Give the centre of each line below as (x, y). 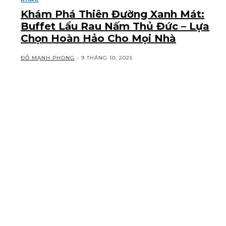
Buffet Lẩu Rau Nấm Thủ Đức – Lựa (115, 26)
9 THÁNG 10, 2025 (107, 58)
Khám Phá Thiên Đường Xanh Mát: (112, 14)
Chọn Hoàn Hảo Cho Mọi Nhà (98, 38)
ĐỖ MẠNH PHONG (48, 58)
